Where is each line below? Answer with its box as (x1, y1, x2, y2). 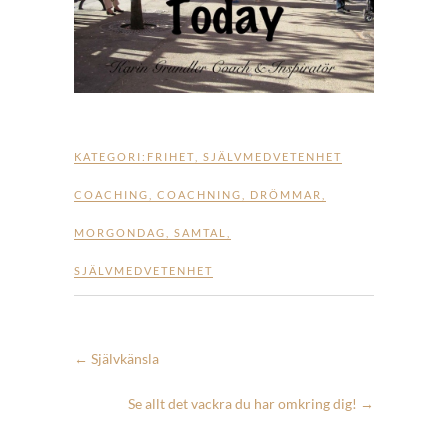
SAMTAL (174, 225, 227, 239)
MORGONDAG (74, 225, 166, 239)
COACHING (74, 187, 149, 201)
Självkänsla (88, 349, 159, 367)
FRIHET (147, 149, 195, 163)
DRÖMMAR (250, 187, 322, 201)
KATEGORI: (74, 149, 147, 163)
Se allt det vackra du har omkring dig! (128, 394, 360, 412)
